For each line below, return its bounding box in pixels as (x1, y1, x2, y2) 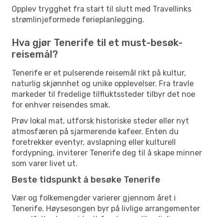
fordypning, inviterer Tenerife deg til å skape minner (12, 148, 202, 157)
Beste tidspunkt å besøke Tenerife (12, 174, 160, 185)
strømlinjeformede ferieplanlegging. (12, 15, 144, 24)
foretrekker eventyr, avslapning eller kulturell (12, 137, 176, 147)
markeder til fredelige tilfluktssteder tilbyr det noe (12, 89, 195, 99)
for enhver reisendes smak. (12, 100, 110, 109)
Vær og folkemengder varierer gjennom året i (12, 193, 176, 202)
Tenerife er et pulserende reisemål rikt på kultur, (12, 68, 186, 77)
